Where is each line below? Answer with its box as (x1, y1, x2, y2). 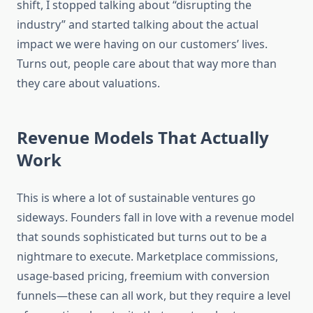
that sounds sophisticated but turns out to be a (17, 229, 267, 245)
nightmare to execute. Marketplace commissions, (17, 249, 278, 265)
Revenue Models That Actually (17, 126, 269, 150)
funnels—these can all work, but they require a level (17, 288, 291, 304)
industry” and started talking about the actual (17, 17, 259, 33)
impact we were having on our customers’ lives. (17, 36, 268, 52)
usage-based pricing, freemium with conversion (17, 268, 270, 284)
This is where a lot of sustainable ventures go (17, 190, 256, 206)
